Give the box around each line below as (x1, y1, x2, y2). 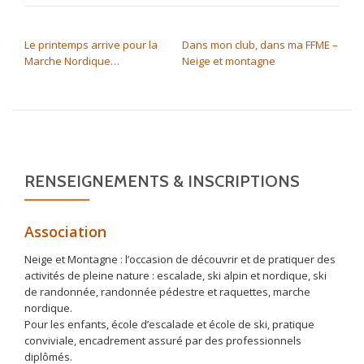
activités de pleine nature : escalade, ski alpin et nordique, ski (24, 268, 327, 283)
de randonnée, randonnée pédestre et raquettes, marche (24, 284, 310, 299)
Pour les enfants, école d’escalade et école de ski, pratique (24, 317, 314, 331)
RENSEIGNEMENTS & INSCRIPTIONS (24, 171, 300, 191)
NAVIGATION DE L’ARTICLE (24, 18, 207, 37)
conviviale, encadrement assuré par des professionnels (24, 333, 301, 348)
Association (24, 222, 106, 241)
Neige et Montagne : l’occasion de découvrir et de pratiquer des (24, 252, 336, 266)
